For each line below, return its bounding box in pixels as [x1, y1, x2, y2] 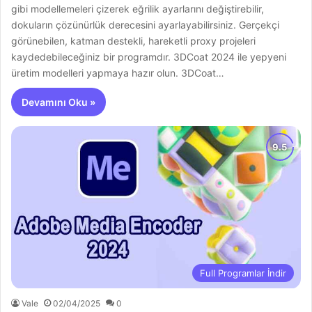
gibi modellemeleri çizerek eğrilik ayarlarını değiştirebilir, [11, 2, 265, 15]
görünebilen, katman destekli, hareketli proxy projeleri [11, 34, 256, 47]
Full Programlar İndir [199, 267, 286, 279]
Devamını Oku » [22, 95, 96, 108]
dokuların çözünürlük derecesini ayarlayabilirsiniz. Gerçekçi [11, 18, 280, 31]
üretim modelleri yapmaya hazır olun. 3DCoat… [11, 66, 225, 79]
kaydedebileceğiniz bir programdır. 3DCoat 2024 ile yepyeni [11, 50, 287, 63]
